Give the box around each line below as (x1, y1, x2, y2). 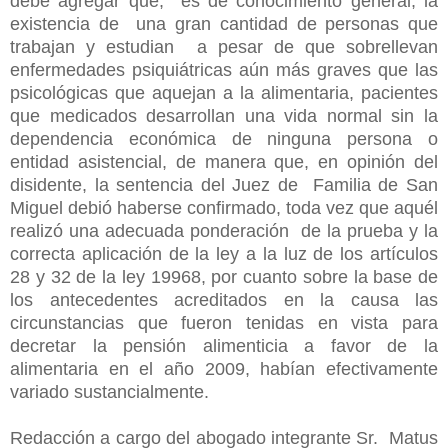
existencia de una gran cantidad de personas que (10, 13, 438, 34)
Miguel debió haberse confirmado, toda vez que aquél (10, 197, 438, 218)
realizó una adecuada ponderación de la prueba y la (10, 220, 438, 241)
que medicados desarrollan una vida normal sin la (10, 105, 438, 126)
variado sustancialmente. (10, 381, 209, 402)
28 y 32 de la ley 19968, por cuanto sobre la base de (10, 266, 438, 287)
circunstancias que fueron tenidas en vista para (10, 312, 438, 333)
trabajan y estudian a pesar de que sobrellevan (10, 36, 438, 57)
